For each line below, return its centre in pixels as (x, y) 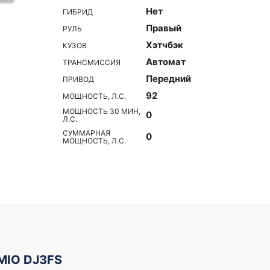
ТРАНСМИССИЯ (92, 62)
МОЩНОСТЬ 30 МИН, (102, 111)
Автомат (166, 62)
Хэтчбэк (165, 45)
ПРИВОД (78, 79)
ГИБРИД (78, 11)
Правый (164, 28)
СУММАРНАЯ (86, 133)
